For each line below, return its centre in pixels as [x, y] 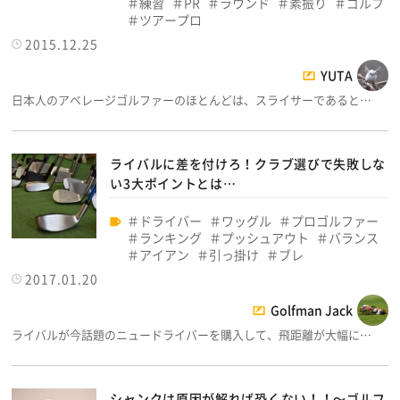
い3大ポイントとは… [173, 183]
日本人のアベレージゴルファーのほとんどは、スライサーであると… [192, 100]
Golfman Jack [311, 310]
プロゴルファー [335, 221]
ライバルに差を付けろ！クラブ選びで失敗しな [248, 164]
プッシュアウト [266, 238]
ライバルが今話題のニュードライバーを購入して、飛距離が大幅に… [192, 335]
